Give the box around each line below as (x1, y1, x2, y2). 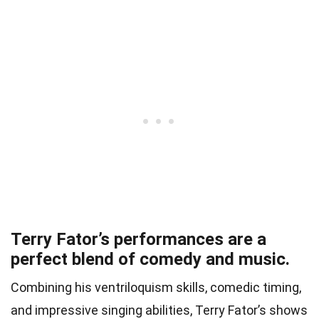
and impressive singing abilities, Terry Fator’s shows (11, 302, 308, 318)
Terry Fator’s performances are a (11, 229, 266, 249)
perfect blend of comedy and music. (11, 249, 290, 269)
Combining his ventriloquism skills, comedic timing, (11, 279, 301, 295)
